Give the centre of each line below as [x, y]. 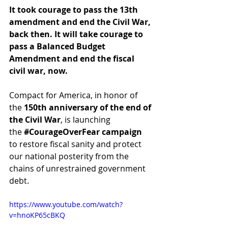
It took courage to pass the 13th [75, 9]
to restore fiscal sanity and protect [76, 144]
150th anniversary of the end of [89, 107]
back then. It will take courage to [77, 34]
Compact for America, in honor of [74, 95]
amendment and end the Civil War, [81, 22]
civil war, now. [39, 70]
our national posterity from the [70, 156]
